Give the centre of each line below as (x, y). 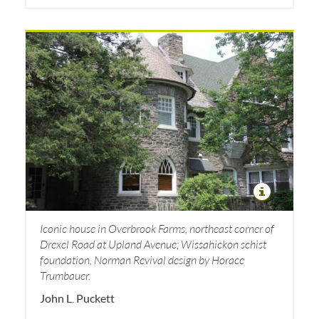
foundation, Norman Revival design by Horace (142, 259)
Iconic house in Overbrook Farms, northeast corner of (157, 228)
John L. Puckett (77, 298)
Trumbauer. (65, 275)
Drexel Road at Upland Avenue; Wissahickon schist (153, 244)
